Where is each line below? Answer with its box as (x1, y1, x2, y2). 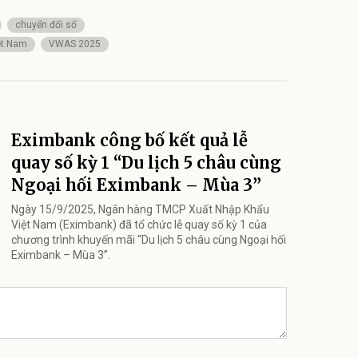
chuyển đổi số (15, 19, 77, 31)
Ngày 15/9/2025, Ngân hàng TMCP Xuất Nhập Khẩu (11, 203, 269, 217)
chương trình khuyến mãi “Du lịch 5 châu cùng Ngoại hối (11, 233, 286, 247)
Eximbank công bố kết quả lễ (11, 130, 248, 151)
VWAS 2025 (49, 38, 101, 50)
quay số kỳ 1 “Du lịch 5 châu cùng (11, 153, 281, 173)
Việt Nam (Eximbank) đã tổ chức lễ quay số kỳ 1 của (11, 218, 267, 232)
